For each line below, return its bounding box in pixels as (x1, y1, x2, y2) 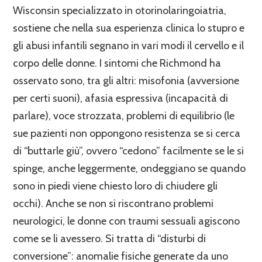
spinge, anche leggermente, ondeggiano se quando (13, 161, 246, 175)
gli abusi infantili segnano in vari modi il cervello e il (13, 39, 244, 52)
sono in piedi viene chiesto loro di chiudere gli (13, 179, 218, 192)
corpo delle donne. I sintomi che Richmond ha (13, 56, 222, 70)
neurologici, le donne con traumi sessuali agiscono (13, 214, 240, 227)
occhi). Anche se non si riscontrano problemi (13, 196, 214, 210)
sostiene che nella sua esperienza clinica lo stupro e (13, 21, 245, 35)
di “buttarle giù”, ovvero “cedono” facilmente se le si (13, 144, 244, 157)
